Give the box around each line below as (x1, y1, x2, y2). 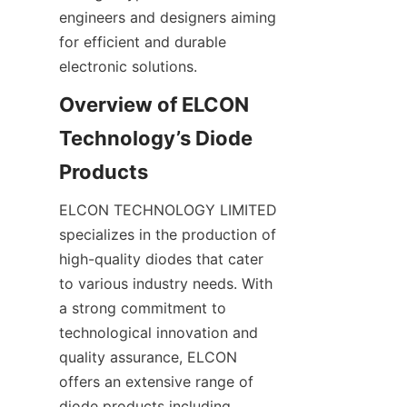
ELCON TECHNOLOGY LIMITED (59, 201, 277, 219)
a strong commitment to (59, 299, 226, 317)
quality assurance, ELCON (59, 348, 237, 366)
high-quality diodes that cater (59, 250, 263, 268)
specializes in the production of (59, 225, 276, 243)
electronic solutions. (59, 57, 197, 75)
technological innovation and (59, 323, 258, 342)
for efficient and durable (59, 33, 226, 51)
